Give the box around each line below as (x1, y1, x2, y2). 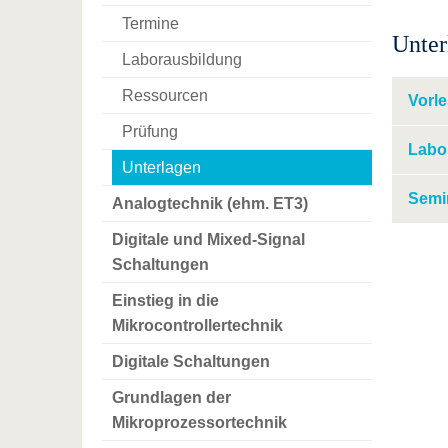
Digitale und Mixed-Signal (112, 231, 305, 249)
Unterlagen (122, 159, 201, 177)
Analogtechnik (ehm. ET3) (112, 195, 308, 213)
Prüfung (122, 123, 178, 141)
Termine (122, 15, 179, 33)
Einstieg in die (112, 292, 219, 310)
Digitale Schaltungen (112, 353, 270, 371)
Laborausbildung (122, 51, 242, 69)
